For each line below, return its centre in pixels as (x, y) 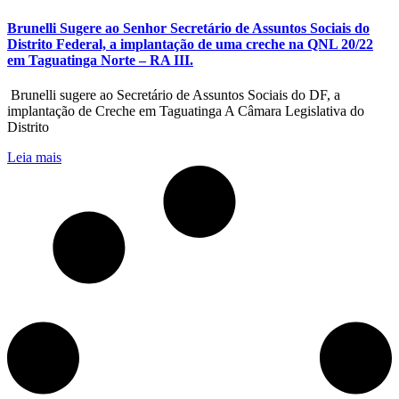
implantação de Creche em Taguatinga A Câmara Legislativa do (186, 111)
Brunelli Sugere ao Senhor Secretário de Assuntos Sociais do (188, 28)
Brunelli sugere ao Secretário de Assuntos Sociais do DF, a (174, 95)
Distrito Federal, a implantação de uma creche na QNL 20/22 (190, 45)
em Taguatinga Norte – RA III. (100, 61)
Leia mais (34, 158)
